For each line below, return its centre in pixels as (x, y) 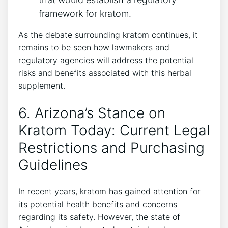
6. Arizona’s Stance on (92, 113)
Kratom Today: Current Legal (114, 130)
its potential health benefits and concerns (98, 204)
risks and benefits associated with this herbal (105, 73)
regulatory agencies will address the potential (106, 60)
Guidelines (53, 165)
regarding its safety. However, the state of (99, 217)
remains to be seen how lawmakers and (94, 48)
